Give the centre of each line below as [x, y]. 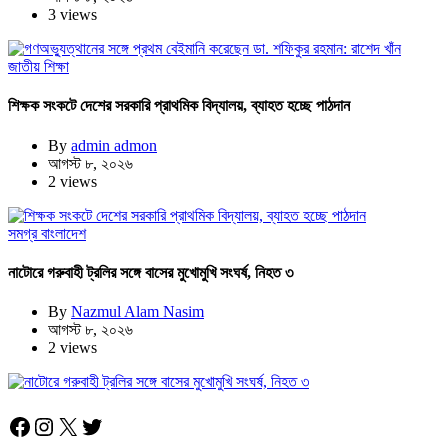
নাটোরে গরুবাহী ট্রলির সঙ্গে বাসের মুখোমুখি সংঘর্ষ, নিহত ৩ [150, 272]
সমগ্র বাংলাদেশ [47, 233]
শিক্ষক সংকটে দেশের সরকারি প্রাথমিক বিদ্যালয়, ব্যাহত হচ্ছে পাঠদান [179, 106]
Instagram [79, 425]
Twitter [114, 425]
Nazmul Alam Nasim [137, 312]
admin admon [114, 145]
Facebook [54, 425]
